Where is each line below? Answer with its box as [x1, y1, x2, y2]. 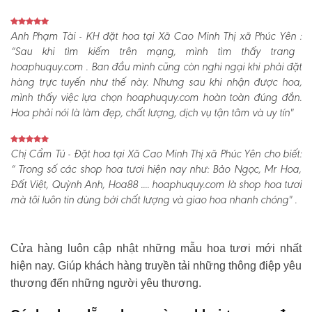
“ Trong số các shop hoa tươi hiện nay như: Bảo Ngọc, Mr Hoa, [10, 164, 301, 175]
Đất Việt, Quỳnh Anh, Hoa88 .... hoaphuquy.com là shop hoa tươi [10, 179, 302, 191]
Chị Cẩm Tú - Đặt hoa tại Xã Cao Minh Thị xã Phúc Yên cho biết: [10, 148, 302, 160]
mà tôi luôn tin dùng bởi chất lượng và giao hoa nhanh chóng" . [10, 194, 297, 206]
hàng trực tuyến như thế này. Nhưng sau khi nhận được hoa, [10, 77, 302, 88]
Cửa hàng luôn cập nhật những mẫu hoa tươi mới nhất [10, 242, 302, 254]
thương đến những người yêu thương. [10, 276, 201, 289]
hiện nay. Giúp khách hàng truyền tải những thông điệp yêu [10, 259, 302, 272]
